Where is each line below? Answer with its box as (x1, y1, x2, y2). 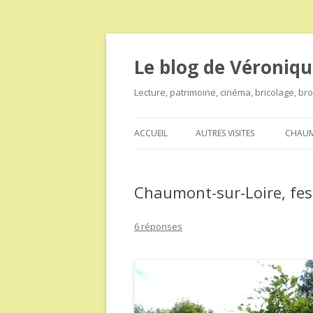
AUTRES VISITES (196, 127, 254, 139)
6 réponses (134, 220, 182, 233)
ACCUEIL (134, 127, 168, 139)
